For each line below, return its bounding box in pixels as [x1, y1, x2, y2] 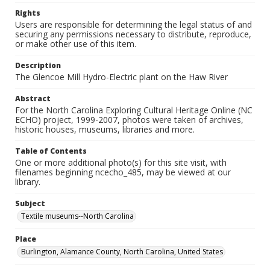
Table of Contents [15, 146, 87, 156]
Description [15, 60, 61, 71]
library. [15, 176, 40, 187]
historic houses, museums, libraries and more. [15, 124, 195, 135]
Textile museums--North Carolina [21, 211, 134, 221]
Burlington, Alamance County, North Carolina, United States [21, 246, 223, 257]
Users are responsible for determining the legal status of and [15, 19, 252, 30]
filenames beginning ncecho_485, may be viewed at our [15, 166, 231, 178]
